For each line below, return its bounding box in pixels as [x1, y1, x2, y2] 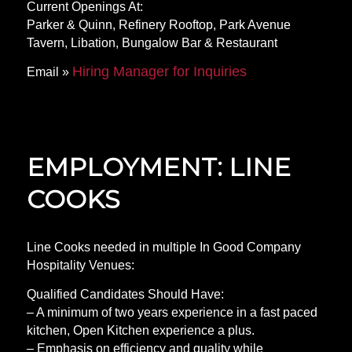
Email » [26, 64, 72, 79]
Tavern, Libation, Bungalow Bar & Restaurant [26, 36, 277, 50]
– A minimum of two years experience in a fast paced [26, 305, 317, 319]
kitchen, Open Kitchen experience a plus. [26, 323, 255, 337]
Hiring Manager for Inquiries [71, 63, 247, 79]
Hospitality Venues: [26, 258, 134, 273]
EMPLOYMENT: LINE [26, 151, 291, 182]
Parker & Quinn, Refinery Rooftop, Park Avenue [26, 18, 291, 32]
